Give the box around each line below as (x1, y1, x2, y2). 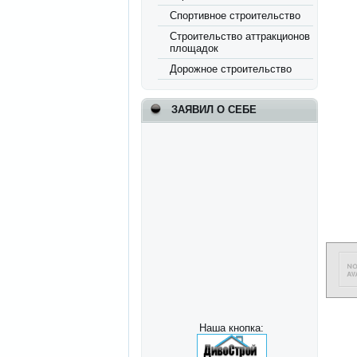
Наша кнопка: (199, 322, 265, 334)
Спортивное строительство (170, 10, 301, 22)
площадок (170, 42, 219, 54)
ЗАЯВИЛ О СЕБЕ (171, 104, 257, 116)
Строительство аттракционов (170, 30, 311, 42)
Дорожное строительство (170, 63, 292, 75)
